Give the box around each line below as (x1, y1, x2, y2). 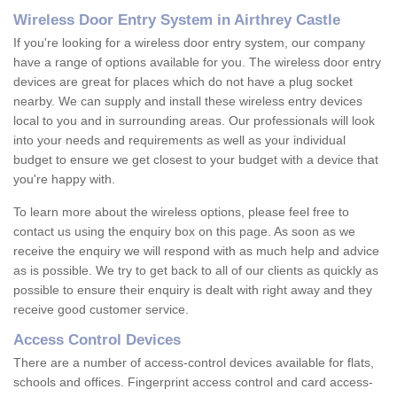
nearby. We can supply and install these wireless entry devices (13, 94, 362, 109)
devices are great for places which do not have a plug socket (13, 74, 353, 90)
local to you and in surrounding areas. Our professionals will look (13, 113, 375, 128)
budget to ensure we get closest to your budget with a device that (13, 152, 378, 167)
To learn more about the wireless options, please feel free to (13, 205, 349, 220)
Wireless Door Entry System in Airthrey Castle (13, 12, 340, 29)
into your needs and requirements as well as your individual (13, 133, 346, 148)
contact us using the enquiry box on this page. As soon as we (13, 224, 355, 239)
